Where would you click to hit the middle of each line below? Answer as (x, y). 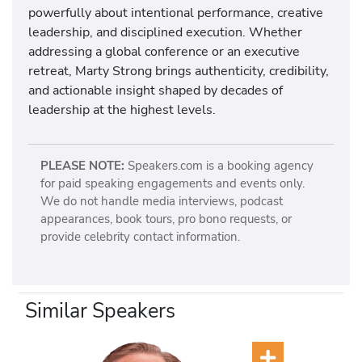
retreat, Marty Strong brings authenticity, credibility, (179, 71)
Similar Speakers (101, 311)
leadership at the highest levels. (122, 110)
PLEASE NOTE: (82, 165)
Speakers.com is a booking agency (219, 165)
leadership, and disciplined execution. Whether (165, 32)
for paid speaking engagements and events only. (172, 183)
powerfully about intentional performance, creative (176, 13)
